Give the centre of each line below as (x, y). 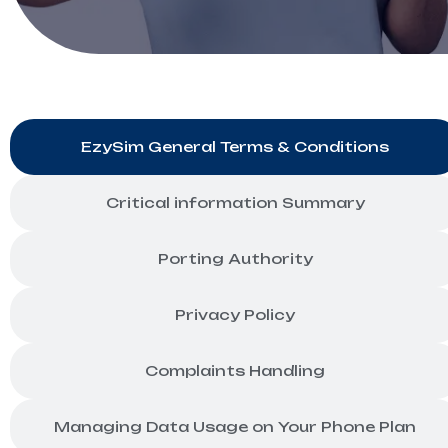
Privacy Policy (235, 314)
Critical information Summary (235, 202)
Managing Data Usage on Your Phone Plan (235, 426)
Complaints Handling (235, 370)
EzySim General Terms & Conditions (235, 146)
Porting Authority (235, 258)
